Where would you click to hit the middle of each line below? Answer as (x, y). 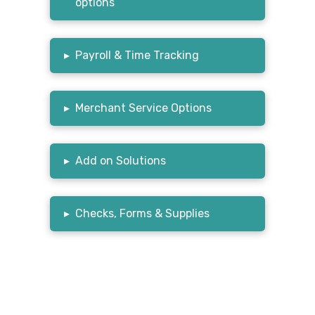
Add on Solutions (121, 160)
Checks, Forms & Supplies (143, 213)
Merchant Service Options (144, 108)
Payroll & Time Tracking (137, 55)
